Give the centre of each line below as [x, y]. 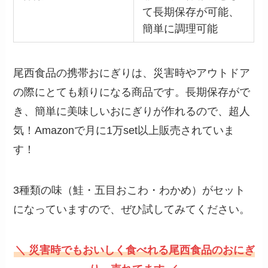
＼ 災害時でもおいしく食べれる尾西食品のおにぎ [135, 250]
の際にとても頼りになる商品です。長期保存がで [132, 92]
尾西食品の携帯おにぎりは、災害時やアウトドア [132, 73]
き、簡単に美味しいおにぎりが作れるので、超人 [132, 112]
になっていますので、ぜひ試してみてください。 [132, 210]
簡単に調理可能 [180, 28]
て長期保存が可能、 [191, 12]
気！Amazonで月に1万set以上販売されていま [124, 131]
